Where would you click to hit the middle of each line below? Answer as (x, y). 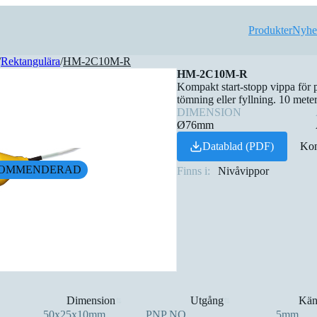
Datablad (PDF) (238, 146)
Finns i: (193, 171)
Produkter (270, 30)
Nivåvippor (244, 171)
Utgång (207, 301)
